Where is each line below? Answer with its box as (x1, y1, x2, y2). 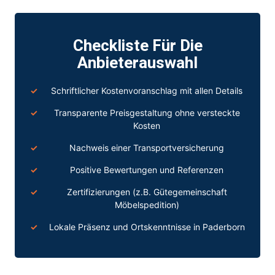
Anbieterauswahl (77, 51, 198, 75)
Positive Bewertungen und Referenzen (70, 164, 223, 175)
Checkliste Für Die (72, 34, 203, 58)
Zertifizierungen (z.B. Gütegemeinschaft (66, 186, 227, 197)
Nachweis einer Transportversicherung (69, 142, 224, 153)
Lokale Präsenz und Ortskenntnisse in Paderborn (48, 221, 245, 232)
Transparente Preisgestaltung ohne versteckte (53, 107, 240, 118)
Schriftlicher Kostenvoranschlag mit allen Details (51, 85, 242, 96)
